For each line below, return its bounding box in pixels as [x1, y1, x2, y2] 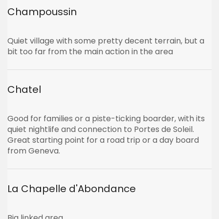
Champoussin [7, 5, 77, 19]
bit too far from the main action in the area [7, 46, 173, 57]
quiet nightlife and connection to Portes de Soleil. [7, 124, 194, 135]
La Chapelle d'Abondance [7, 182, 136, 196]
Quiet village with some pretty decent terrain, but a [7, 35, 204, 46]
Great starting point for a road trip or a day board [7, 134, 199, 146]
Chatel [7, 83, 41, 96]
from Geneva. [7, 145, 60, 156]
